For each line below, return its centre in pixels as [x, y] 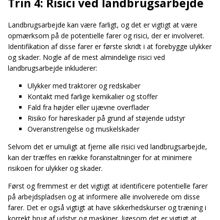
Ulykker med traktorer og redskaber [84, 85]
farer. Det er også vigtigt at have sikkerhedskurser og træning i [107, 207]
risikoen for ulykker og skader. [55, 168]
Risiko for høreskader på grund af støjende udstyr [106, 118]
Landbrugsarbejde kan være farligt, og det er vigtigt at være [103, 25]
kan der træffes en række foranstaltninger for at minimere [100, 157]
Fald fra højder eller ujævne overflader [88, 107]
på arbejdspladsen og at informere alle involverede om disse [104, 196]
